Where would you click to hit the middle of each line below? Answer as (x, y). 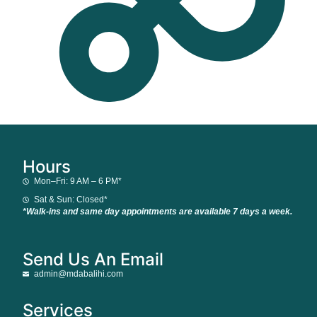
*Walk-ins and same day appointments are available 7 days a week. (157, 212)
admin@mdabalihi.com (79, 273)
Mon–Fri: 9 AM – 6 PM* (78, 181)
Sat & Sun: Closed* (71, 200)
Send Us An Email (93, 259)
